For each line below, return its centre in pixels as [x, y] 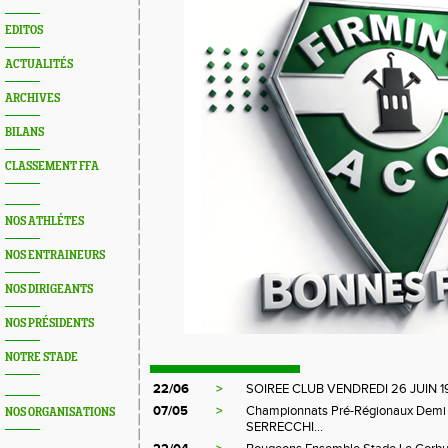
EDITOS [24, 30]
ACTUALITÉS [39, 64]
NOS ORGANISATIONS [60, 412]
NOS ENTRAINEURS [55, 255]
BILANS [24, 132]
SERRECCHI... [284, 427]
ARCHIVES [32, 98]
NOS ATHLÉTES [44, 221]
